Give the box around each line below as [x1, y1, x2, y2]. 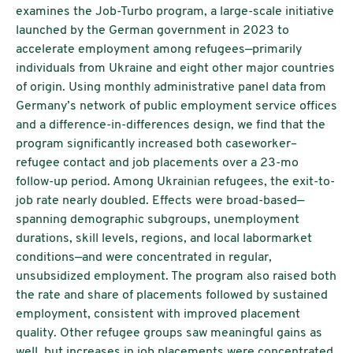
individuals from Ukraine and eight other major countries [16, 62, 335, 76]
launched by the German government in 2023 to [16, 24, 289, 38]
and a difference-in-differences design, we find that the [16, 119, 325, 132]
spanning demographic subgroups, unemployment [16, 214, 299, 227]
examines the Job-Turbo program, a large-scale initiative [16, 6, 334, 19]
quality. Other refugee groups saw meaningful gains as [16, 327, 322, 340]
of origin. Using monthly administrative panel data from [16, 81, 326, 95]
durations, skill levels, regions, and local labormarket [16, 232, 312, 246]
